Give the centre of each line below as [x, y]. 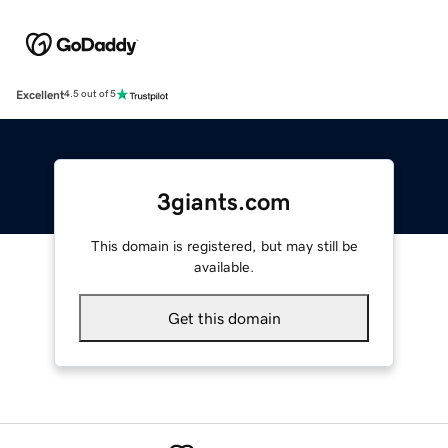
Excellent [40, 94]
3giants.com [224, 201]
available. [224, 266]
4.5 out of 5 [90, 94]
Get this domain [224, 317]
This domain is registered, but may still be [224, 245]
